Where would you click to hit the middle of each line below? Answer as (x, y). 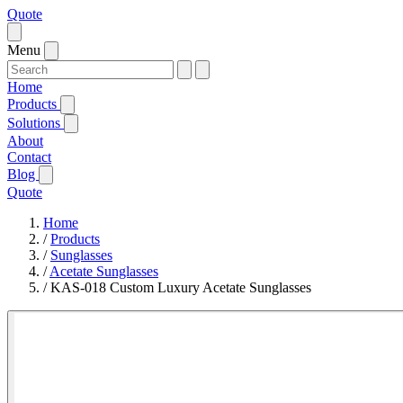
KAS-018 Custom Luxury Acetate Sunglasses (181, 287)
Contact (29, 157)
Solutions (36, 123)
